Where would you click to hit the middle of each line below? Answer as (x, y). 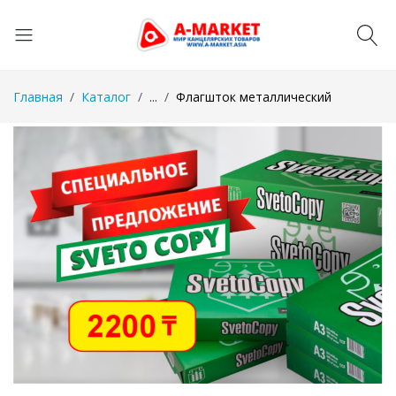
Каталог (106, 96)
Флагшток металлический (254, 96)
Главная (38, 96)
